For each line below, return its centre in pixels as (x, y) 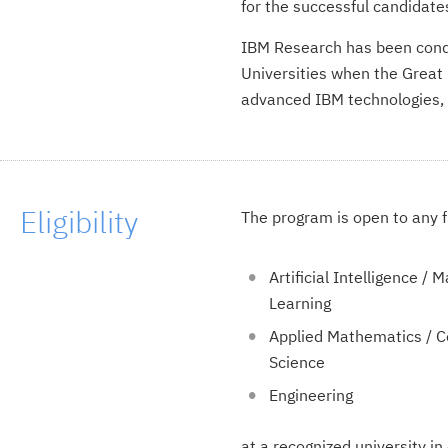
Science (296, 362)
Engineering (310, 395)
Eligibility (79, 222)
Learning (299, 303)
